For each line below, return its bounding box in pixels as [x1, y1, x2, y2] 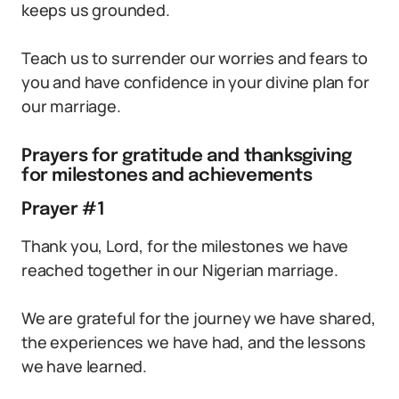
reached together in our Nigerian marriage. [21, 259, 338, 281]
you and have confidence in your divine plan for [21, 71, 370, 93]
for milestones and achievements [21, 167, 313, 185]
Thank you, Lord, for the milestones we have [21, 235, 349, 256]
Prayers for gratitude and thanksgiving [21, 147, 352, 166]
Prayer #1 [21, 200, 105, 219]
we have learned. [21, 355, 148, 377]
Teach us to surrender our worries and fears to [21, 47, 368, 69]
